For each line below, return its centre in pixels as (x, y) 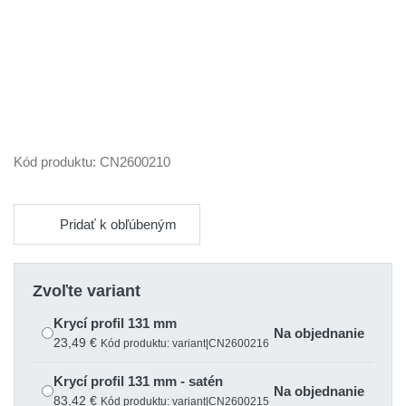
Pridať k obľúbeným (118, 224)
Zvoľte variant (87, 291)
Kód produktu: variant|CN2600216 (185, 343)
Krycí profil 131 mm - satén (138, 381)
